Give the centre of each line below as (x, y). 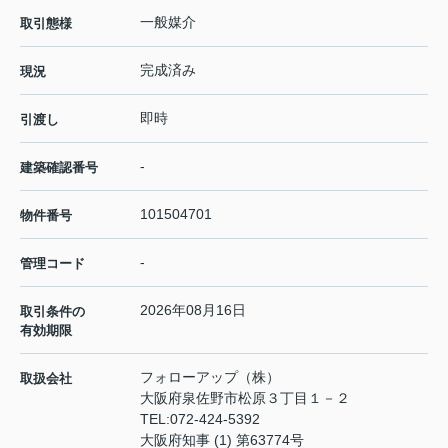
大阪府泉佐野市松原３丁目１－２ (247, 398)
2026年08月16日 (193, 310)
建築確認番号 (59, 168)
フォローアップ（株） (210, 377)
